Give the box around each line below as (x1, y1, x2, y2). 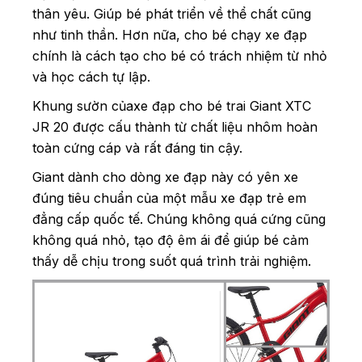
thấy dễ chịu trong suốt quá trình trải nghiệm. (32, 252, 311, 269)
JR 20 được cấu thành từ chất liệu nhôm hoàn (32, 118, 318, 135)
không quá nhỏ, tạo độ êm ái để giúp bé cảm (32, 231, 309, 248)
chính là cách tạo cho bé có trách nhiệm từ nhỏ (32, 47, 327, 64)
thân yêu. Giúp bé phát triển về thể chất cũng (32, 5, 311, 22)
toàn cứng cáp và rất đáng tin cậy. (32, 139, 242, 156)
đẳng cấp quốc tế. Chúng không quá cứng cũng (32, 210, 326, 227)
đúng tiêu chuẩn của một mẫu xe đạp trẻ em (32, 189, 306, 206)
